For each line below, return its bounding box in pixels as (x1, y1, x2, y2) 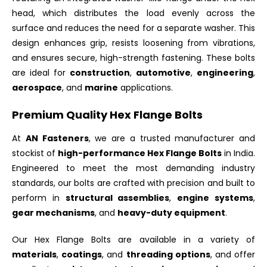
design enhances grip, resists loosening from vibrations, (12, 36, 255, 49)
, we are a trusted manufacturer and (88, 132, 255, 144)
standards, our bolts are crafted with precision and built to (12, 176, 255, 189)
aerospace (12, 81, 62, 94)
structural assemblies (65, 191, 170, 204)
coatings (61, 248, 103, 260)
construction (70, 66, 130, 79)
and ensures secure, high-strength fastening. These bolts (12, 51, 255, 64)
